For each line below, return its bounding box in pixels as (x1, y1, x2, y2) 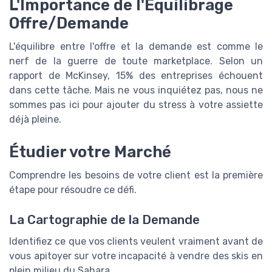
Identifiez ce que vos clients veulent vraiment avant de (9, 235, 263, 247)
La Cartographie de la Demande (9, 212, 200, 227)
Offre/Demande (9, 14, 129, 33)
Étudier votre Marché (9, 143, 171, 161)
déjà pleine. (9, 114, 61, 126)
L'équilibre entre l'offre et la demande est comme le (9, 41, 263, 53)
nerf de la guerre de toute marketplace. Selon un (9, 55, 263, 67)
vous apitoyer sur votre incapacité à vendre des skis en (9, 250, 263, 262)
